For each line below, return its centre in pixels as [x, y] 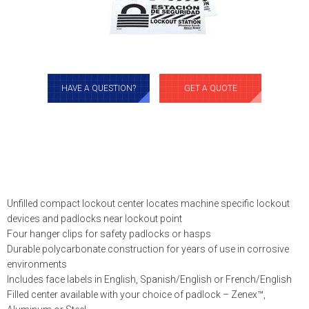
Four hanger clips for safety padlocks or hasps [109, 234]
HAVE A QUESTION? [99, 88]
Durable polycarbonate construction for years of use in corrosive [148, 249]
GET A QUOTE [210, 88]
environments [37, 264]
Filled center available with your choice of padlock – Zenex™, [136, 295]
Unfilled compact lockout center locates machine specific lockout [148, 203]
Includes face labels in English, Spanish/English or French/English [149, 279]
